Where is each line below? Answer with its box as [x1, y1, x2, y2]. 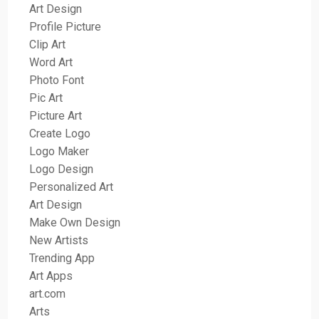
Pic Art [29, 90, 63, 105]
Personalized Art [29, 179, 114, 194]
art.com [29, 286, 66, 300]
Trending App [29, 251, 95, 265]
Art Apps [29, 268, 73, 283]
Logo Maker [29, 144, 90, 158]
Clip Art [29, 37, 66, 51]
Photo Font [29, 73, 85, 87]
